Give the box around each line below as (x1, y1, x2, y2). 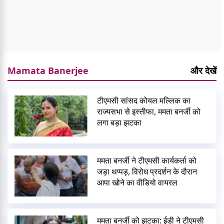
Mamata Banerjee (7, 64, 88, 76)
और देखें (190, 64, 216, 76)
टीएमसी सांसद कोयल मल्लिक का (97, 94, 191, 106)
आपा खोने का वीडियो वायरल (97, 177, 178, 188)
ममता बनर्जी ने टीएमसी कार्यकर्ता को (97, 155, 197, 166)
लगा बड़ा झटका (97, 116, 142, 128)
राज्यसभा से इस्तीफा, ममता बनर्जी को (97, 105, 201, 117)
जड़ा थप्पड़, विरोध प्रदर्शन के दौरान (97, 166, 197, 177)
